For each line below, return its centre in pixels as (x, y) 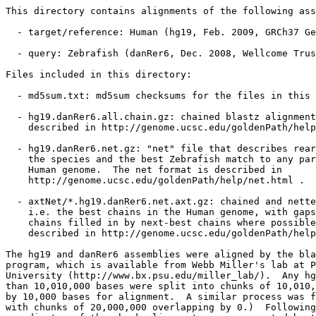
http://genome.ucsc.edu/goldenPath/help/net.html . (155, 180)
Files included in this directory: (99, 74)
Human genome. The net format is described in (144, 170)
